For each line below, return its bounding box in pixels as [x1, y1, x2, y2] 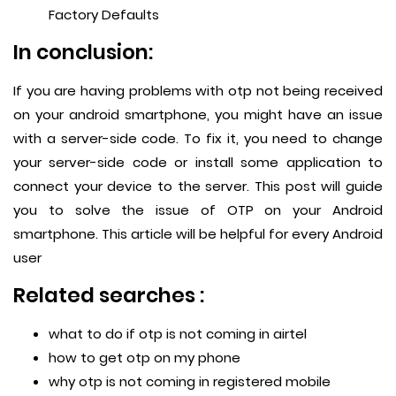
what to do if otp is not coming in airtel [49, 324, 307, 344]
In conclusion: [13, 38, 153, 67]
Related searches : [13, 281, 204, 310]
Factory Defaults [49, 5, 159, 25]
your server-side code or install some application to [13, 153, 383, 172]
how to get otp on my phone [49, 348, 240, 368]
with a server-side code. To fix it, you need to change [13, 129, 383, 148]
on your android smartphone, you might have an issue [13, 105, 383, 125]
